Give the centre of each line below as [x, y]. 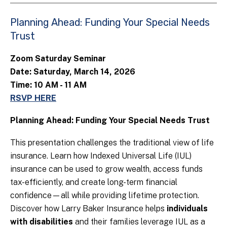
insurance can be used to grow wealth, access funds [106, 169]
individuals [187, 209]
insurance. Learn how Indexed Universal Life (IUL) [101, 156]
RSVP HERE [33, 98]
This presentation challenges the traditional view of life [112, 143]
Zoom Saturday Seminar [58, 59]
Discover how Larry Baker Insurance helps [88, 209]
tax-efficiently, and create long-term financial [94, 182]
